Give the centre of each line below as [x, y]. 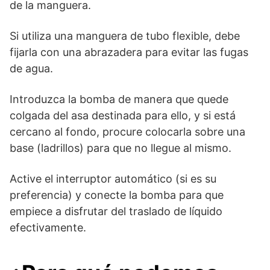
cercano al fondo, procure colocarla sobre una [127, 132]
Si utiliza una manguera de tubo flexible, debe [125, 36]
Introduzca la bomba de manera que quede [119, 99]
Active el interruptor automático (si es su [113, 179]
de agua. [34, 69]
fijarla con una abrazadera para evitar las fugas [129, 52]
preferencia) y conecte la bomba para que [117, 195]
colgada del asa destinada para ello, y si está [123, 116]
